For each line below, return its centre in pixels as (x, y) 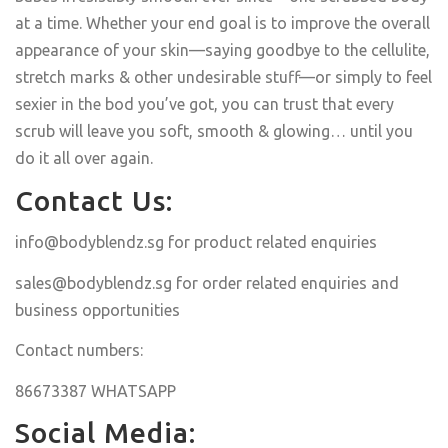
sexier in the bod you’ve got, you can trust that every (204, 104)
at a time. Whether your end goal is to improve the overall (222, 23)
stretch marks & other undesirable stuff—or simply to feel (223, 77)
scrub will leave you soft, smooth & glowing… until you (214, 131)
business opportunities (97, 309)
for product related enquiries (270, 242)
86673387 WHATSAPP (95, 390)
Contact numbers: (79, 350)
